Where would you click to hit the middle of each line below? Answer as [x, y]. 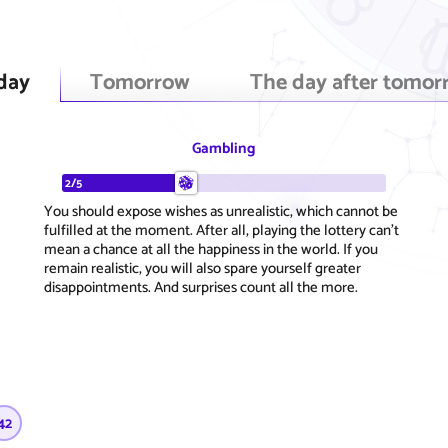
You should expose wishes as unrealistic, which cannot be [221, 211]
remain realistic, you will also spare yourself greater [202, 268]
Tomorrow [140, 82]
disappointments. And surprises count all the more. [201, 287]
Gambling [224, 148]
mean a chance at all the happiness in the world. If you [211, 249]
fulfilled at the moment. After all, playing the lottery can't [221, 230]
